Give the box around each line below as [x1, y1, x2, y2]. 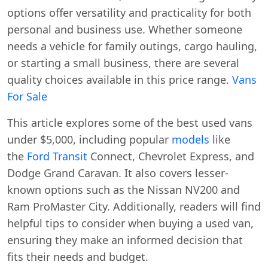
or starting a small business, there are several [7, 56, 239, 70]
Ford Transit [27, 149, 87, 163]
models [172, 132, 209, 147]
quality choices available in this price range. [7, 72, 232, 87]
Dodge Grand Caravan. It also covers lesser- [7, 166, 229, 180]
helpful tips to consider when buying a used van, [7, 216, 254, 230]
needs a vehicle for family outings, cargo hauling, [7, 39, 257, 53]
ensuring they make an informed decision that [7, 233, 243, 247]
